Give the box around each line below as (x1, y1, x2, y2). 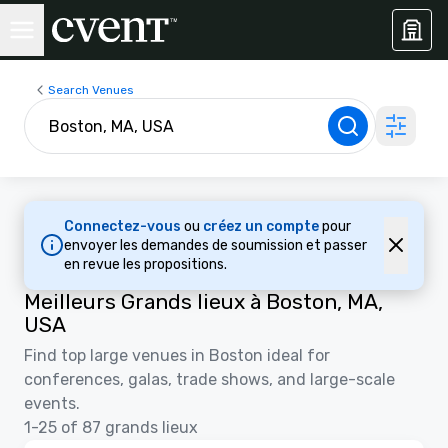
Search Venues (48, 82, 134, 97)
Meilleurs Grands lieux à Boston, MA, (24, 288, 383, 314)
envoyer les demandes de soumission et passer (64, 236, 367, 254)
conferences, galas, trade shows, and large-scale (24, 369, 395, 389)
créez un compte (203, 217, 322, 235)
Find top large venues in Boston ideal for (24, 345, 330, 365)
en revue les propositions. (64, 255, 227, 273)
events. (24, 393, 80, 413)
